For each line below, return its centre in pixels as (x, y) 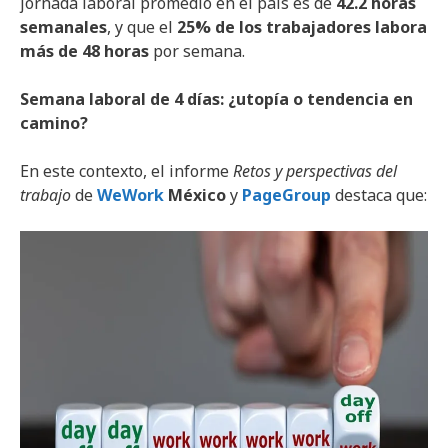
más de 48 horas (84, 50)
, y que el (142, 26)
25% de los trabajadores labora (302, 26)
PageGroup (286, 194)
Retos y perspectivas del (315, 170)
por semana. (197, 50)
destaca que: (379, 194)
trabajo (45, 194)
